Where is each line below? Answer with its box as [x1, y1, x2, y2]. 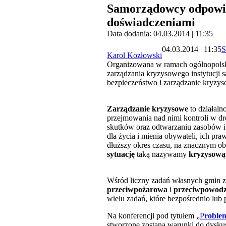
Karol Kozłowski [107, 51, 162, 60]
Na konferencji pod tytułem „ [107, 211, 200, 220]
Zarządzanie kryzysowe [107, 104, 188, 114]
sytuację [107, 150, 135, 159]
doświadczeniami [107, 16, 195, 29]
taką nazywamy [135, 150, 189, 159]
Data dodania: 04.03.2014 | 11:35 [107, 29, 213, 38]
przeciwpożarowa [107, 185, 167, 194]
